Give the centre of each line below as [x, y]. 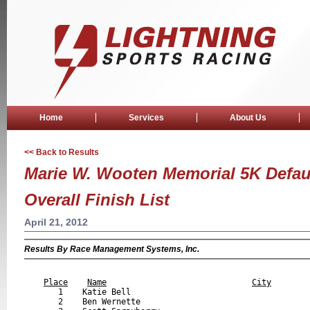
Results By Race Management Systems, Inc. [112, 249]
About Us [248, 118]
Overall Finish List [97, 200]
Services [146, 118]
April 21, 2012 [56, 222]
